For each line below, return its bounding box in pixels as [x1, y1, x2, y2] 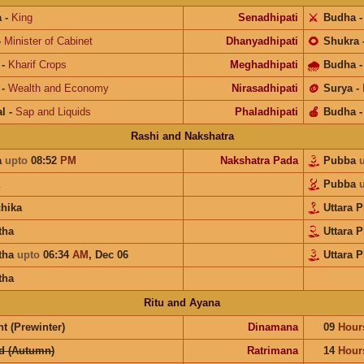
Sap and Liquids [15, 105, 91, 118]
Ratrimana [246, 344, 298, 357]
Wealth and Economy [7, 81, 109, 94]
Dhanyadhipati [225, 34, 298, 47]
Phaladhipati [234, 105, 298, 118]
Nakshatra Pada [219, 154, 298, 167]
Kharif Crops [7, 58, 67, 71]
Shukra [323, 34, 359, 47]
